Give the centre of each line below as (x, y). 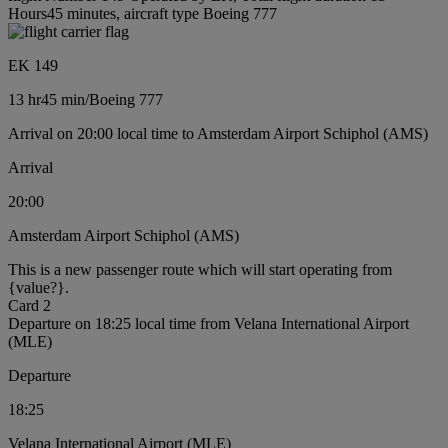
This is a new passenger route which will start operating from (200, 269)
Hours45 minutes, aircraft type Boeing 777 (142, 13)
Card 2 (29, 305)
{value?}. (38, 287)
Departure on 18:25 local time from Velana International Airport (208, 323)
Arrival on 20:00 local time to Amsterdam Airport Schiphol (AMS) (218, 133)
